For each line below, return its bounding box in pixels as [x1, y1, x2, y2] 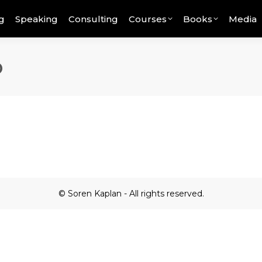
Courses [129, 13, 167, 25]
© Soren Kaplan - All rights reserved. [58, 188, 204, 199]
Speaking [15, 13, 58, 25]
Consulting [68, 13, 119, 25]
